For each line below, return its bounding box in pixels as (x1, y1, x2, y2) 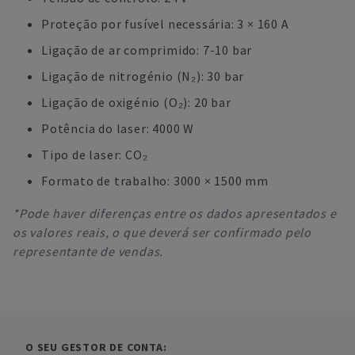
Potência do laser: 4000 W (41, 120, 194, 136)
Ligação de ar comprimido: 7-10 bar (41, 42, 253, 58)
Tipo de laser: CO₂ (41, 147, 148, 162)
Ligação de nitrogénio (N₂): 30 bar (41, 68, 245, 84)
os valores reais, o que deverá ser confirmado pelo (13, 224, 311, 240)
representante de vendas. (13, 243, 164, 259)
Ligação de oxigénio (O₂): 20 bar (41, 94, 231, 110)
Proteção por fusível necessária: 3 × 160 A (41, 16, 289, 32)
